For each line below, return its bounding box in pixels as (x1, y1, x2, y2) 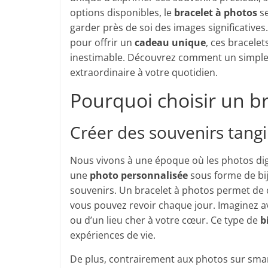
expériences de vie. (70, 229, 156, 242)
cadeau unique (135, 36, 206, 49)
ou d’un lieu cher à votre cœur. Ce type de (70, 214, 260, 227)
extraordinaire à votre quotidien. (70, 66, 218, 79)
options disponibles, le (70, 6, 174, 19)
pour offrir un (70, 36, 135, 49)
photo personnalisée (90, 169, 188, 182)
